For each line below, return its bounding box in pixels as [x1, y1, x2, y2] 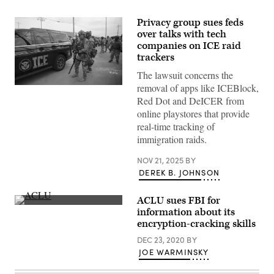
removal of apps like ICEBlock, [137, 81, 259, 94]
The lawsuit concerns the [137, 68, 233, 81]
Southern [14, 220, 46, 231]
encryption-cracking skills [137, 217, 256, 231]
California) [14, 229, 53, 240]
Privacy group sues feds [137, 16, 243, 29]
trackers [137, 51, 177, 64]
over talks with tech [137, 28, 226, 41]
